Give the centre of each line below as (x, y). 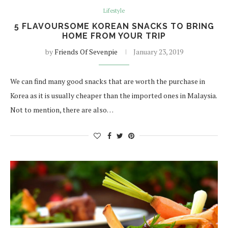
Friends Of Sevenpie (86, 52)
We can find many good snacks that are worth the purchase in (108, 81)
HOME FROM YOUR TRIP (114, 36)
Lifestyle (114, 11)
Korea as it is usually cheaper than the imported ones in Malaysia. (113, 95)
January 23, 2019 (158, 52)
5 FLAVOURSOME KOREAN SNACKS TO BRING (114, 26)
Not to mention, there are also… (62, 110)
